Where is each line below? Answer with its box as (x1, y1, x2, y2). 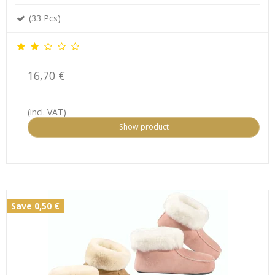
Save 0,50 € (11, 199, 60, 212)
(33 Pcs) (26, 12, 61, 25)
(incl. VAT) (28, 106, 66, 118)
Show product (118, 122, 169, 133)
